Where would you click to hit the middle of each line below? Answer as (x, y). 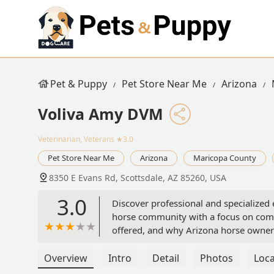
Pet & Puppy (79, 84)
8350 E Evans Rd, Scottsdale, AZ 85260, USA (138, 178)
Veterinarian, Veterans (76, 139)
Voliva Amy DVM (101, 114)
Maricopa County (225, 158)
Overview (66, 258)
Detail (166, 258)
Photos (217, 258)
